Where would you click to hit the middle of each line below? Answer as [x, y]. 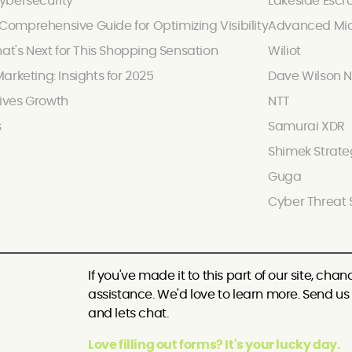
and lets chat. [128, 314]
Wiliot [284, 51]
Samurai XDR [306, 127]
